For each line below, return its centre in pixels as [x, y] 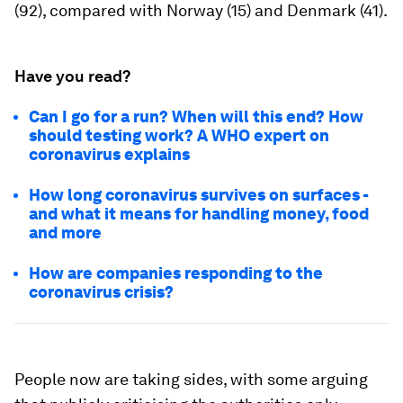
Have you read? [72, 76]
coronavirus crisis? [101, 292]
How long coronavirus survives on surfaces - [198, 195]
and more [65, 233]
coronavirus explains [109, 154]
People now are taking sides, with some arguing [191, 379]
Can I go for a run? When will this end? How [196, 116]
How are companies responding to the [176, 273]
